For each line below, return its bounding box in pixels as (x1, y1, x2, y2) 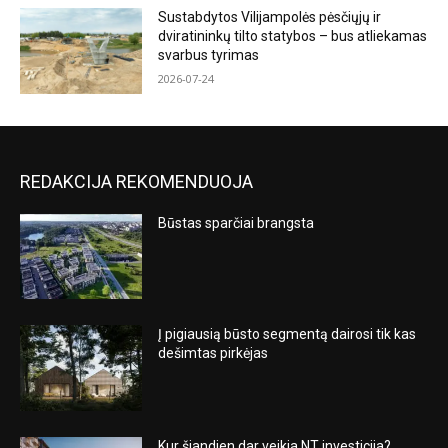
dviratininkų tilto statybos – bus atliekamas (158, 28, 428, 45)
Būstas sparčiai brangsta (158, 214, 315, 231)
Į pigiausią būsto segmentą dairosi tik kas (158, 326, 417, 343)
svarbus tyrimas (158, 47, 260, 64)
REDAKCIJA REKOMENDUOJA (20, 170, 253, 192)
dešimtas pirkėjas (158, 345, 269, 362)
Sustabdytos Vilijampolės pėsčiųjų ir (158, 9, 382, 26)
